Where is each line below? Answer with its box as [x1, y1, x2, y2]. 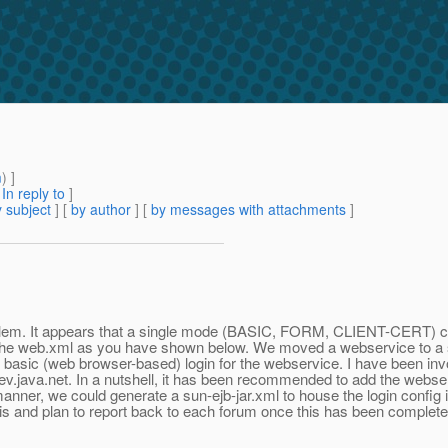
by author [71, 199, 131, 220]
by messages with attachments [151, 199, 346, 220]
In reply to [2, 183, 65, 204]
